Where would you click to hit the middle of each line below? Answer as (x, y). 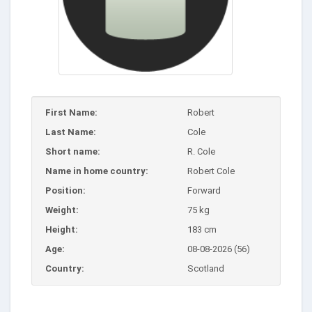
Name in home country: (97, 171)
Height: (62, 229)
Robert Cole (211, 171)
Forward (204, 190)
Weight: (62, 210)
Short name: (73, 151)
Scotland (206, 268)
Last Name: (71, 132)
